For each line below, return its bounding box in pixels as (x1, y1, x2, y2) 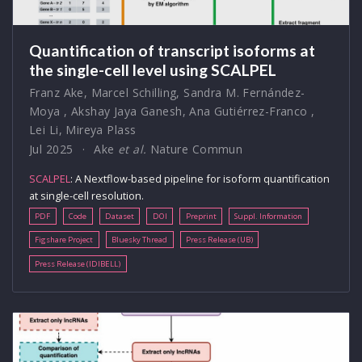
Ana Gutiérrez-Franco (189, 103, 308, 119)
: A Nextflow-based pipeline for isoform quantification (70, 170, 330, 186)
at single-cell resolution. (29, 187, 144, 203)
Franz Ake (29, 84, 84, 100)
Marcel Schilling (90, 84, 177, 100)
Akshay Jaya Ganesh (70, 103, 183, 119)
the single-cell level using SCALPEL (29, 60, 276, 79)
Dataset (104, 211, 134, 222)
